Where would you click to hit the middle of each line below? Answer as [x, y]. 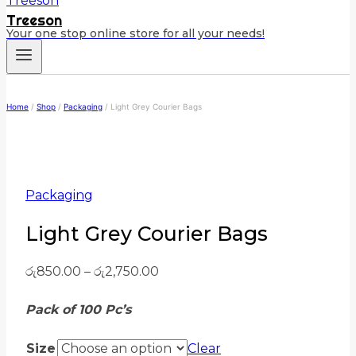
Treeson [34, 20]
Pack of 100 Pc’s [78, 309]
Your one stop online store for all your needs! [135, 33]
